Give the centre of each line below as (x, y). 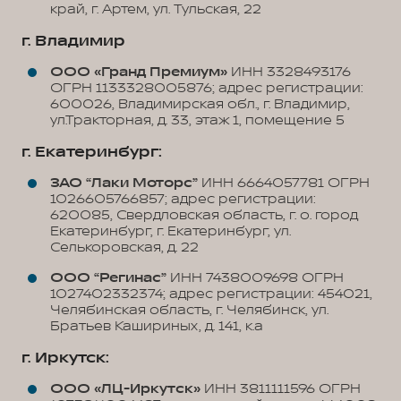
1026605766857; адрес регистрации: (183, 199)
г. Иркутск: (65, 358)
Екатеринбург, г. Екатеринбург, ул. (171, 231)
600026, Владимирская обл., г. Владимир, (200, 104)
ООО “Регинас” (108, 278)
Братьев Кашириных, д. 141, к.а (157, 326)
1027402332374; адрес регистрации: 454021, (211, 294)
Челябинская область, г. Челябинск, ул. (189, 310)
